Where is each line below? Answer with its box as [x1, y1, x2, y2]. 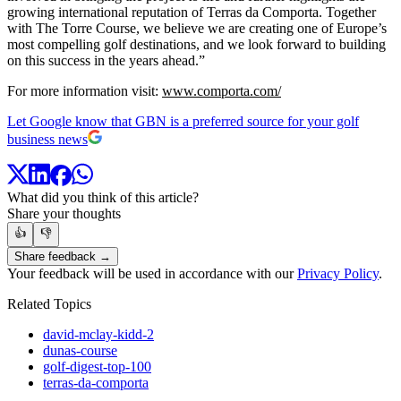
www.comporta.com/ [162, 82, 281, 98]
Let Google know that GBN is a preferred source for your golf [7, 113, 359, 129]
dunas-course [43, 343, 117, 359]
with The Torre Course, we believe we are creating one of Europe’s [7, 20, 387, 36]
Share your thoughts [7, 206, 121, 222]
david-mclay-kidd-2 [43, 327, 154, 343]
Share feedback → [14, 250, 111, 264]
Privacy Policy [297, 266, 379, 282]
